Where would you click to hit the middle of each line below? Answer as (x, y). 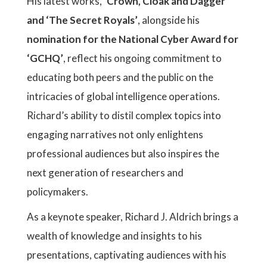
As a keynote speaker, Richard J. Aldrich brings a (133, 217)
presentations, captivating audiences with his (127, 255)
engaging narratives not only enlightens (115, 134)
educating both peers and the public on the (120, 77)
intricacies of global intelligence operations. (123, 96)
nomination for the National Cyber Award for (133, 39)
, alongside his (169, 20)
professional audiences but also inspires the (123, 153)
